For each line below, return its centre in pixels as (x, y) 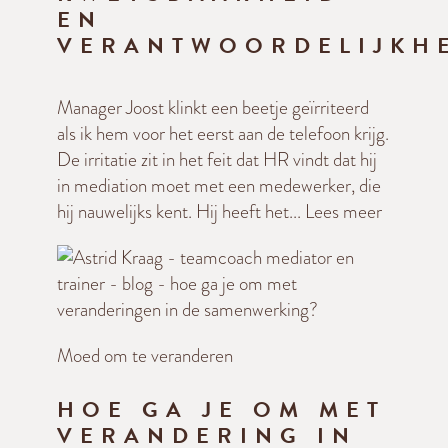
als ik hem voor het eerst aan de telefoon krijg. (223, 134)
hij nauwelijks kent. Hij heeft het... (181, 212)
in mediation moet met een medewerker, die (219, 186)
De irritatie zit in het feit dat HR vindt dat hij (217, 160)
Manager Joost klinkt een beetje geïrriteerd (213, 108)
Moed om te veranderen (145, 356)
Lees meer (343, 212)
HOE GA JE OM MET (221, 410)
